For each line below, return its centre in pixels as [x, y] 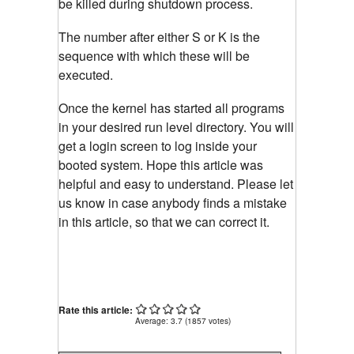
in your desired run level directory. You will [176, 127]
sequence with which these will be [154, 56]
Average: [153, 321]
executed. [86, 75]
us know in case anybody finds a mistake [173, 203]
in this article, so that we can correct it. [164, 222]
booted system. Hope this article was [161, 165]
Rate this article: [97, 310]
